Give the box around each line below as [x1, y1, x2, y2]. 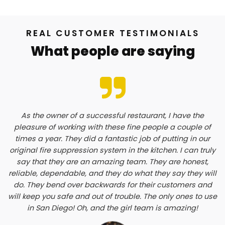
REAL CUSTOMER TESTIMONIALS [26, 27, 199, 40]
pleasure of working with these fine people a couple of [14, 122, 211, 132]
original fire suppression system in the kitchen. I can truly [10, 145, 215, 155]
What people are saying [30, 42, 195, 61]
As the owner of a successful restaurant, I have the [21, 110, 204, 121]
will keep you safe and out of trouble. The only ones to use [8, 191, 217, 201]
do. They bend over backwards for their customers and [13, 179, 212, 190]
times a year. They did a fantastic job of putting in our [15, 133, 210, 144]
